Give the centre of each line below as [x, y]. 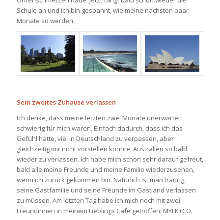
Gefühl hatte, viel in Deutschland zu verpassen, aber [95, 138]
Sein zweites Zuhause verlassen [66, 102]
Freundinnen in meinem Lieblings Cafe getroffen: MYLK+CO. [104, 210]
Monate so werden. [45, 20]
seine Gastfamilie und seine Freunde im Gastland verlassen [106, 190]
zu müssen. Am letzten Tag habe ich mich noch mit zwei [98, 200]
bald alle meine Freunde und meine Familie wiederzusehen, [105, 169]
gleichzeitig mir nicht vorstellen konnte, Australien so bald [102, 149]
